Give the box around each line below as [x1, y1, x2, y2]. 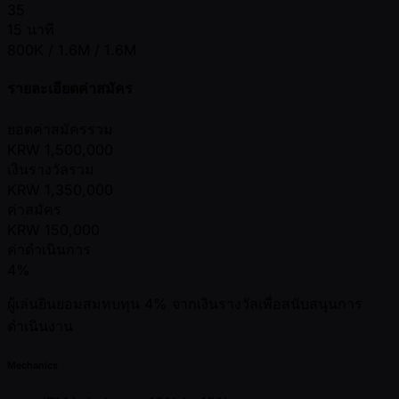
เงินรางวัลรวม [7, 160, 94, 179]
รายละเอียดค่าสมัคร [7, 78, 133, 97]
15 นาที [7, 20, 54, 38]
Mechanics [7, 360, 58, 372]
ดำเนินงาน [7, 317, 73, 336]
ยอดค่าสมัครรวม [7, 120, 113, 139]
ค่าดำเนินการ [7, 240, 91, 259]
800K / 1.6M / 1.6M [7, 40, 136, 59]
